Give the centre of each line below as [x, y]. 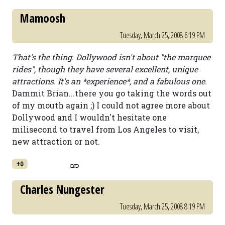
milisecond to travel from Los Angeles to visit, [105, 129]
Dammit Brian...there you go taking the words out [112, 93]
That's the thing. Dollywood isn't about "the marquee [111, 57]
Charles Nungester [62, 189]
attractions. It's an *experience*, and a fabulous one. [109, 81]
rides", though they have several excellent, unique [105, 69]
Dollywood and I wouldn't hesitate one [89, 117]
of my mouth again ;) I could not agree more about [111, 105]
